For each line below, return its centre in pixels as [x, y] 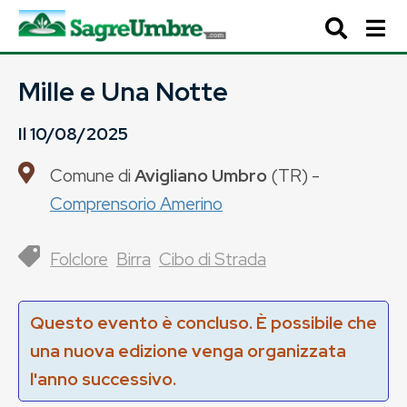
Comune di [92, 175]
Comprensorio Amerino [136, 203]
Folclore [79, 259]
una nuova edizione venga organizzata [188, 351]
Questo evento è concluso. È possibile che [203, 323]
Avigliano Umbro [201, 175]
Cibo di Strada [213, 259]
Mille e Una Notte [123, 92]
